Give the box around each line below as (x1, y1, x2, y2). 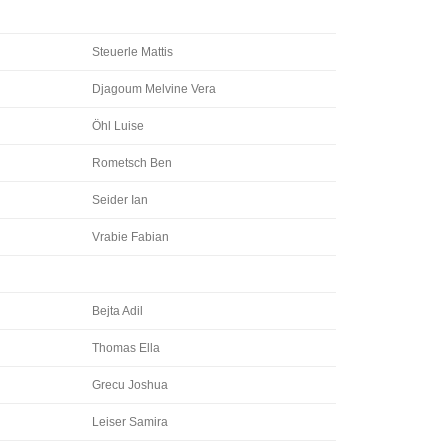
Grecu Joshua (92, 378, 168, 392)
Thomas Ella (92, 341, 160, 355)
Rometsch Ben (92, 156, 172, 170)
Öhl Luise (92, 119, 144, 133)
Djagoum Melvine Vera (92, 82, 216, 96)
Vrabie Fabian (92, 230, 169, 244)
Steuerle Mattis (92, 45, 173, 59)
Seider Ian (92, 193, 148, 207)
